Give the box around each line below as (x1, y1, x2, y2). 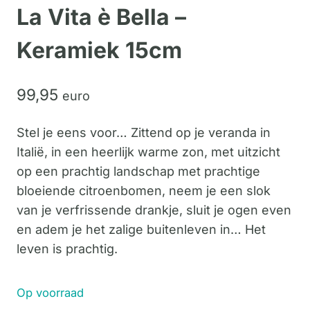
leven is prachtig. (17, 241, 118, 256)
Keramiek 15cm (17, 36, 182, 64)
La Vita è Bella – (17, 3, 186, 30)
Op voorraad (17, 285, 84, 300)
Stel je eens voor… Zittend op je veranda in (17, 125, 271, 140)
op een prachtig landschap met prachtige (17, 163, 260, 179)
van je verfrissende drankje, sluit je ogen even (17, 202, 291, 217)
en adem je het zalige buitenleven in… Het (17, 221, 266, 237)
